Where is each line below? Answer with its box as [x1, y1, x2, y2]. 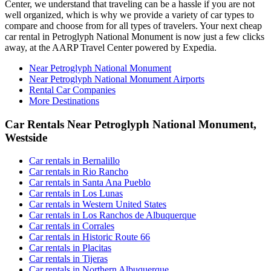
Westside [5, 131, 47, 144]
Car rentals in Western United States [29, 199, 166, 210]
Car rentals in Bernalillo [29, 155, 120, 166]
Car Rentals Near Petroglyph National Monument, [5, 117, 256, 131]
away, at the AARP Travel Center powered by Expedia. [5, 42, 217, 53]
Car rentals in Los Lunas [29, 188, 123, 199]
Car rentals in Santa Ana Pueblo [29, 177, 151, 188]
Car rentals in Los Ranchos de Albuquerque [29, 210, 196, 221]
